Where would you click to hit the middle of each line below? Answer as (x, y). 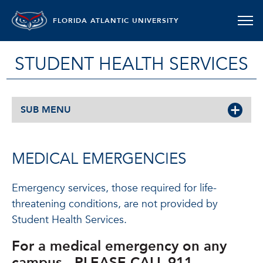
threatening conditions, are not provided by (115, 204)
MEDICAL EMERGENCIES (99, 159)
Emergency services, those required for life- (114, 188)
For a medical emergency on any (119, 246)
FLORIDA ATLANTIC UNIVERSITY (116, 21)
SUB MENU (46, 110)
